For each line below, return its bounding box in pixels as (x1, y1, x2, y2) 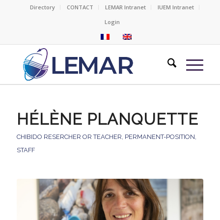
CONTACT (67, 3, 94, 11)
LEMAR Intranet (105, 3, 146, 11)
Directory (30, 3, 55, 11)
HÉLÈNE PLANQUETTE (16, 110, 198, 129)
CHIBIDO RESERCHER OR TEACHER (16, 133, 122, 140)
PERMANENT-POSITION (124, 133, 195, 140)
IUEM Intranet (158, 3, 194, 11)
